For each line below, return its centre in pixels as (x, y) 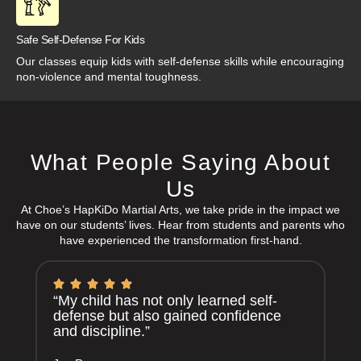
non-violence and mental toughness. (109, 77)
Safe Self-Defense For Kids (80, 40)
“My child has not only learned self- (165, 300)
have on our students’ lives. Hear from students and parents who (180, 225)
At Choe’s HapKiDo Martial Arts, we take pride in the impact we (180, 210)
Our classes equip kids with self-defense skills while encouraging (180, 62)
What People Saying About (180, 163)
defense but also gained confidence (167, 315)
